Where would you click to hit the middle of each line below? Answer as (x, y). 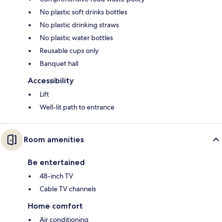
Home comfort (55, 206)
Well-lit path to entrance (77, 107)
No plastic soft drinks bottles (83, 12)
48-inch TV (56, 176)
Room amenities (54, 140)
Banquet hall (59, 64)
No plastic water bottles (76, 38)
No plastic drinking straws (79, 25)
